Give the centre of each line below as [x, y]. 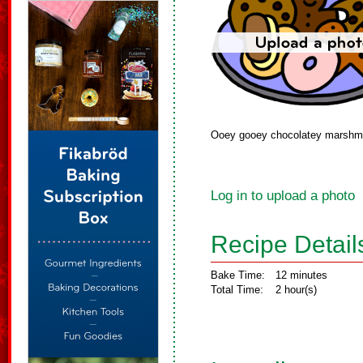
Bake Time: [238, 275]
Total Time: [237, 290]
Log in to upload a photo [283, 196]
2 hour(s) [296, 290]
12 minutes [301, 275]
